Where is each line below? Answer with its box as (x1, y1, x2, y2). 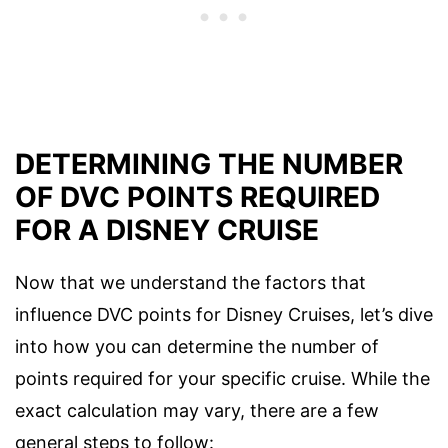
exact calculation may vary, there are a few (15, 399, 379, 421)
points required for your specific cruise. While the (15, 367, 430, 389)
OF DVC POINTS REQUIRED (15, 179, 380, 214)
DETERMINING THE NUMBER (15, 146, 403, 181)
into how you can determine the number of (15, 335, 379, 357)
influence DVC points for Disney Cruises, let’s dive (15, 303, 433, 325)
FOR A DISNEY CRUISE (15, 212, 319, 247)
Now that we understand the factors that (15, 271, 366, 293)
